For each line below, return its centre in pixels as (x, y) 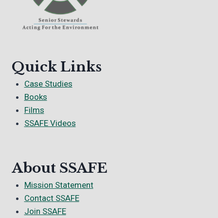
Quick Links (57, 67)
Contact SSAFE (52, 198)
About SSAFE (60, 168)
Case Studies (48, 84)
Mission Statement (59, 185)
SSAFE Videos (50, 123)
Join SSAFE (45, 211)
